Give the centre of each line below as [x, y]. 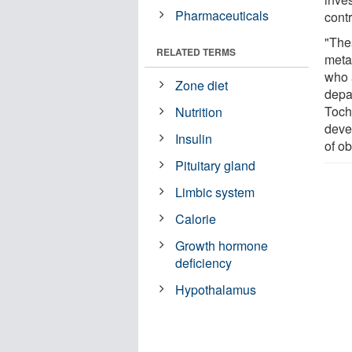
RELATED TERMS [196, 51]
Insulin [194, 138]
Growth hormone [222, 245]
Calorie [196, 218]
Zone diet [202, 85]
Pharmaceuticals [222, 15]
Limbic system [215, 192]
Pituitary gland [216, 165]
